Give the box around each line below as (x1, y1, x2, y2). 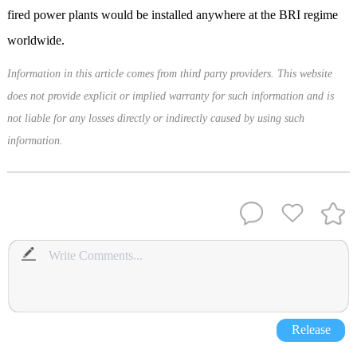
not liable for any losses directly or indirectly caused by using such (6, 112, 304, 125)
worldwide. (6, 33, 80, 48)
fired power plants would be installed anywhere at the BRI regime (6, 8, 338, 22)
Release (291, 323, 331, 337)
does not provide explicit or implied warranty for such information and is (6, 90, 334, 103)
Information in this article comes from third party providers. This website (6, 68, 332, 80)
